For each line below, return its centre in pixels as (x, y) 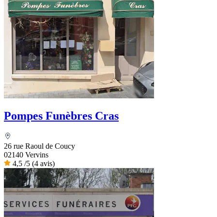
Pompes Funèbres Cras (61, 116)
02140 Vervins (26, 155)
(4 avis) (43, 164)
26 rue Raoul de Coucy (39, 146)
